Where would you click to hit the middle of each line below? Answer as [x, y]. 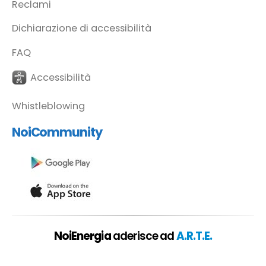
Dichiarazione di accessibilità [82, 28]
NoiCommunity [57, 132]
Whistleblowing [48, 106]
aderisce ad [143, 236]
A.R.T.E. [194, 236]
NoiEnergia [83, 236]
